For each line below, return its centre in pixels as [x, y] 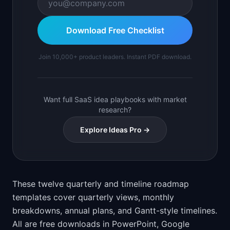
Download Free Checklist [115, 30]
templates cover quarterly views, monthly [93, 197]
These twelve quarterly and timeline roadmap [101, 184]
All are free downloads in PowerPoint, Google [101, 224]
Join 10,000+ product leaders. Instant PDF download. [115, 57]
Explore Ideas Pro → [115, 130]
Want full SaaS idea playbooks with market [115, 99]
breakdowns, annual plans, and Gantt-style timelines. [115, 210]
